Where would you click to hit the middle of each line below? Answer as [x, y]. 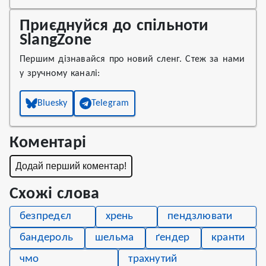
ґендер [172, 238]
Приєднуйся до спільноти [114, 26]
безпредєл [46, 216]
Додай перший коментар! [71, 166]
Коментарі [48, 143]
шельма [114, 238]
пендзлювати [200, 216]
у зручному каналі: [60, 74]
